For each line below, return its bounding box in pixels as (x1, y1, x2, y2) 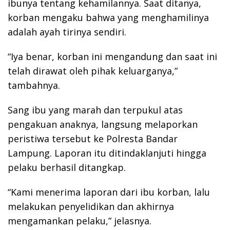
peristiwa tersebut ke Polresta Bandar (8, 132, 178, 145)
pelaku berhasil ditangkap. (8, 161, 126, 174)
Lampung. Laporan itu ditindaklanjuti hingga (8, 147, 206, 160)
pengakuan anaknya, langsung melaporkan (8, 118, 198, 131)
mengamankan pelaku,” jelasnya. (8, 215, 151, 227)
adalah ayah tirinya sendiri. (8, 26, 126, 39)
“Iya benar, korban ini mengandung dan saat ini (8, 50, 217, 63)
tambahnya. (8, 79, 60, 92)
